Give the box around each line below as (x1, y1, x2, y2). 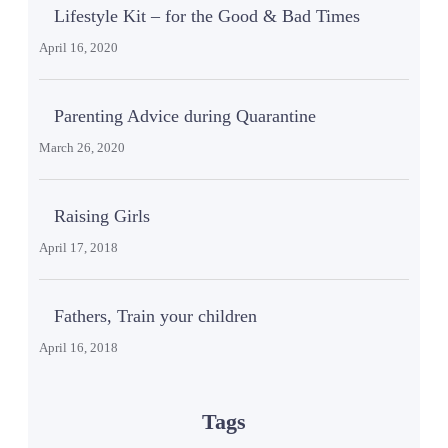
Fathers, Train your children (53, 306, 257, 327)
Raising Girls (53, 206, 150, 227)
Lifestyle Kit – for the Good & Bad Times (53, 6, 360, 27)
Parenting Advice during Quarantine (53, 106, 316, 127)
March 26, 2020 (38, 140, 125, 156)
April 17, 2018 (38, 240, 118, 256)
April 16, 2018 (38, 340, 118, 356)
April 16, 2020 (38, 40, 118, 56)
